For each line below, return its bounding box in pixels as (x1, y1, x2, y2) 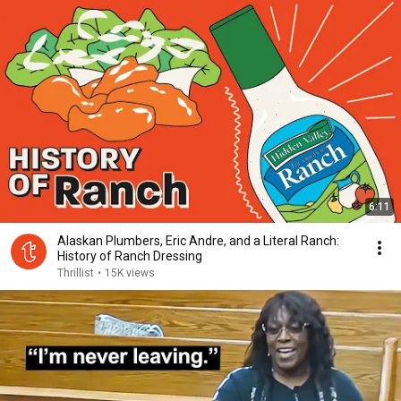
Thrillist (57, 267, 94, 279)
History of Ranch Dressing (57, 249, 202, 263)
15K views (105, 267, 155, 279)
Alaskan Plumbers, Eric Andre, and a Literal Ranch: (57, 234, 339, 248)
